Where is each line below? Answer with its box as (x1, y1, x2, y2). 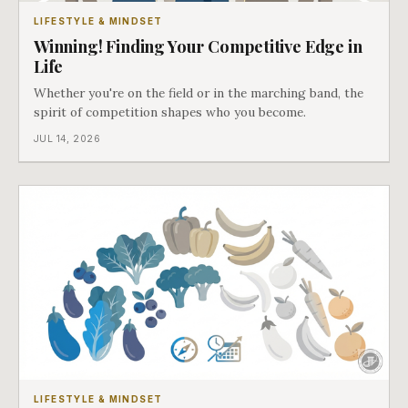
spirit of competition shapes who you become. (34, 104, 306, 121)
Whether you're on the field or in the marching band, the (34, 85, 363, 102)
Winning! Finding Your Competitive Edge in (34, 35, 362, 58)
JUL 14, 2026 (34, 132, 100, 145)
